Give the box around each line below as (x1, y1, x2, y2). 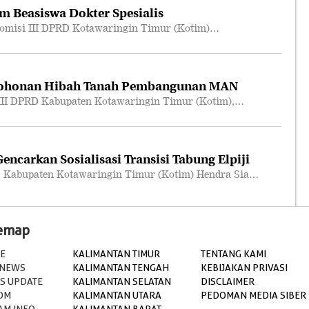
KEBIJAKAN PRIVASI (201, 262, 288, 273)
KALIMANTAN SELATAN (72, 276, 171, 287)
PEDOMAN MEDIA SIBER (201, 290, 306, 301)
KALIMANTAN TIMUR (72, 248, 160, 259)
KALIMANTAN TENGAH (72, 262, 169, 273)
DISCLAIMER (201, 276, 255, 287)
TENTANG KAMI (201, 248, 266, 259)
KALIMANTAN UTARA (72, 290, 161, 301)
